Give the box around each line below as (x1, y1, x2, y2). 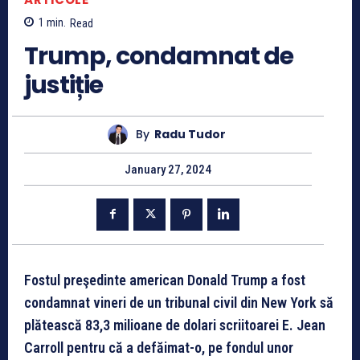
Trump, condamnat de (24, 39, 293, 73)
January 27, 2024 (125, 162, 211, 177)
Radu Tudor (154, 126, 226, 143)
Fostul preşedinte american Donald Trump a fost (24, 271, 305, 288)
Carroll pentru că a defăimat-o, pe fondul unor (24, 338, 293, 356)
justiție (24, 67, 103, 102)
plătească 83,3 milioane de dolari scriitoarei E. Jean (24, 316, 325, 333)
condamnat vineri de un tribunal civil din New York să (24, 293, 333, 311)
